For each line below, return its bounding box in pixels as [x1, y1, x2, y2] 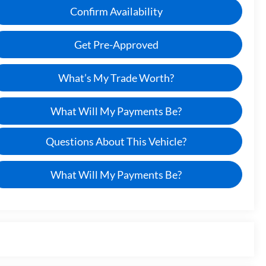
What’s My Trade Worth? [58, 71, 174, 84]
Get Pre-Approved [74, 37, 159, 51]
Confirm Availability [69, 4, 163, 18]
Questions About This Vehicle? [46, 134, 186, 148]
